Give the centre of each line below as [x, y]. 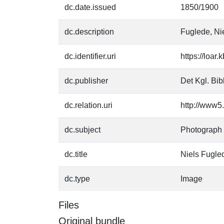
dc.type [77, 179]
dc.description [89, 32]
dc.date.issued [90, 7]
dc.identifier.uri [90, 56]
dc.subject [82, 130]
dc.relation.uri [88, 105]
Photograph [201, 130]
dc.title [76, 154]
